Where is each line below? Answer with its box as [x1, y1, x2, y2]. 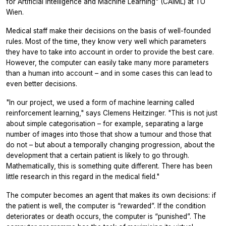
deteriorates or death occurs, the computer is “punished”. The [6, 212, 206, 221]
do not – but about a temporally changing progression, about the [6, 141, 215, 149]
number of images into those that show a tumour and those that [6, 130, 211, 139]
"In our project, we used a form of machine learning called [6, 98, 194, 107]
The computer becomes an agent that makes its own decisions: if [6, 191, 216, 200]
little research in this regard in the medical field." [6, 173, 159, 181]
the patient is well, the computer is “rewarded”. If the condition [6, 202, 206, 210]
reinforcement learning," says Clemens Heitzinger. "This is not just [6, 109, 217, 118]
